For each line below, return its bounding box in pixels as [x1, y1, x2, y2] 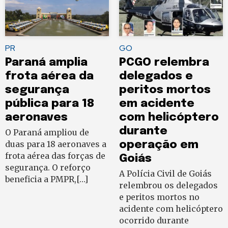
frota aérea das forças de [5, 151, 105, 161]
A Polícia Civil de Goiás [119, 168, 212, 179]
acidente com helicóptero [119, 204, 223, 214]
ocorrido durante [119, 215, 189, 226]
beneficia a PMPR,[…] [5, 174, 88, 185]
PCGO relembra [119, 56, 209, 69]
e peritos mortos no [119, 192, 199, 203]
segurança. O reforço [5, 162, 91, 173]
